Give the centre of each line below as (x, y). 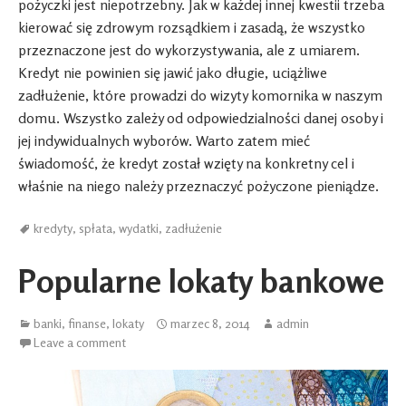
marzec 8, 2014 (210, 323)
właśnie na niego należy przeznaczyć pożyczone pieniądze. (198, 186)
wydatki (139, 227)
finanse (87, 323)
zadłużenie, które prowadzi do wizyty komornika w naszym (200, 96)
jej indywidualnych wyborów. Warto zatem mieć (164, 141)
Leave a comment (80, 342)
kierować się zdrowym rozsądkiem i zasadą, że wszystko (192, 28)
